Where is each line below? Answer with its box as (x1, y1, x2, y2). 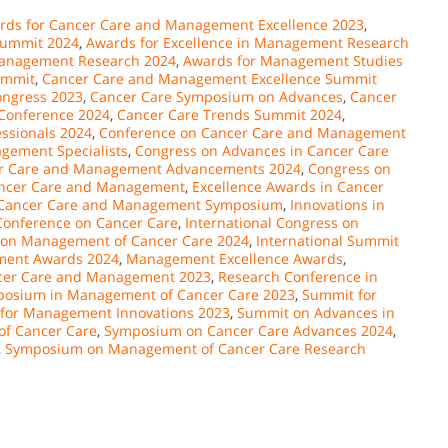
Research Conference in (218, 266, 378, 286)
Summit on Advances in (237, 302, 395, 322)
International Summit (256, 230, 399, 250)
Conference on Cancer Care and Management (99, 122, 406, 142)
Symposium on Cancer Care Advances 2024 (104, 320, 393, 340)
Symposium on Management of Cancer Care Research (5, 338, 366, 358)
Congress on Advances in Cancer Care (135, 140, 389, 160)
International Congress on (185, 212, 359, 232)
